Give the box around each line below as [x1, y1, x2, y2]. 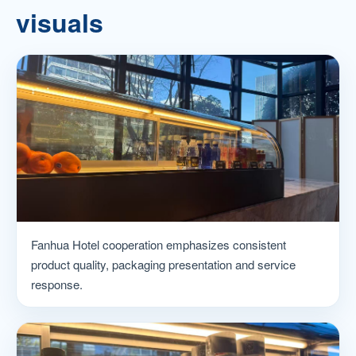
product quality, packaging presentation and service [31, 256, 296, 273]
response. [31, 276, 83, 292]
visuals [16, 4, 103, 41]
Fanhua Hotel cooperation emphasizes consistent [31, 236, 286, 253]
